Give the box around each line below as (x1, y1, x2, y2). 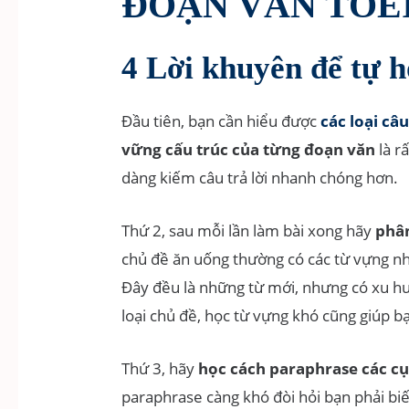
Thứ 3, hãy (121, 358, 199, 380)
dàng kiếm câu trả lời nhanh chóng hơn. (121, 167, 399, 189)
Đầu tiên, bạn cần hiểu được (121, 110, 321, 132)
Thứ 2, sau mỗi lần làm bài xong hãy (121, 220, 376, 242)
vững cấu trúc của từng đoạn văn (121, 139, 376, 161)
